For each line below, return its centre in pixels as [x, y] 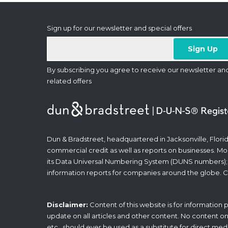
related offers [69, 81]
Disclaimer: [67, 204]
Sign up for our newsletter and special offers [119, 28]
